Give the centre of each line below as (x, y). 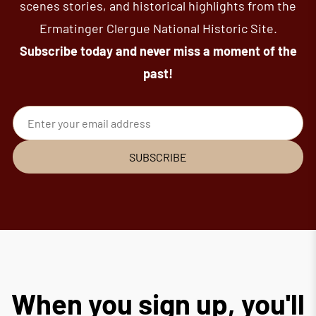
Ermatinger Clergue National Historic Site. (158, 28)
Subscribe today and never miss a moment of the (158, 50)
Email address (43, 145)
